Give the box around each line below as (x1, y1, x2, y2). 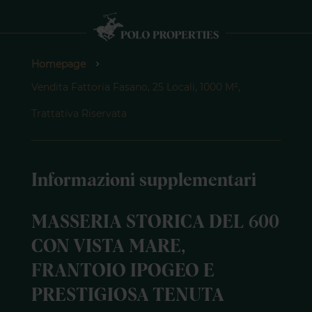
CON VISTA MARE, (31, 238, 185, 256)
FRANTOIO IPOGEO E (31, 263, 214, 281)
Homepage (31, 58, 86, 71)
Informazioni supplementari (31, 172, 256, 190)
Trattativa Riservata (31, 107, 127, 120)
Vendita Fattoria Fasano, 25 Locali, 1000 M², (31, 81, 240, 94)
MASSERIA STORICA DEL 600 (31, 214, 279, 232)
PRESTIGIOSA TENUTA (31, 287, 224, 305)
